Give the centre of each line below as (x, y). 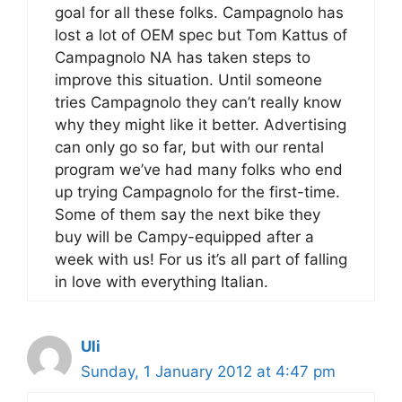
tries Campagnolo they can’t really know (198, 102)
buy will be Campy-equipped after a (184, 237)
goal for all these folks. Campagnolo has (199, 13)
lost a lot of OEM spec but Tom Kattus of (201, 35)
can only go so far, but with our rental (189, 147)
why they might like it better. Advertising (201, 125)
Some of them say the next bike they (188, 214)
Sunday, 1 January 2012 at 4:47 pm (208, 371)
